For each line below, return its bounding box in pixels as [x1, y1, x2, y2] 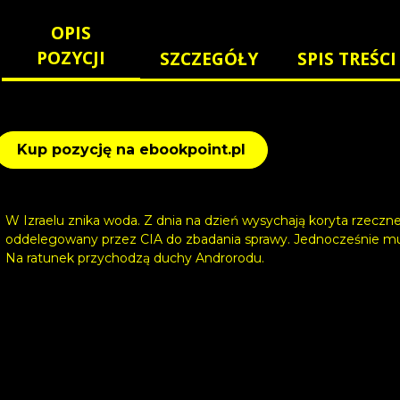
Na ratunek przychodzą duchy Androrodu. [5, 250, 264, 267]
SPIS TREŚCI [297, 46, 397, 71]
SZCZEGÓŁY [160, 46, 259, 71]
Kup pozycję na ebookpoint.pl [17, 141, 246, 159]
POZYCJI [36, 46, 105, 71]
